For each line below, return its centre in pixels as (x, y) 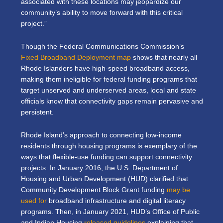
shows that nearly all (164, 58)
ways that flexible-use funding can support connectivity (107, 157)
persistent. (38, 112)
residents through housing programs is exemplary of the (109, 146)
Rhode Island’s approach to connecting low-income (101, 135)
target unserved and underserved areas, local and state (109, 91)
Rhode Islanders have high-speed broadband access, (105, 69)
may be (178, 190)
